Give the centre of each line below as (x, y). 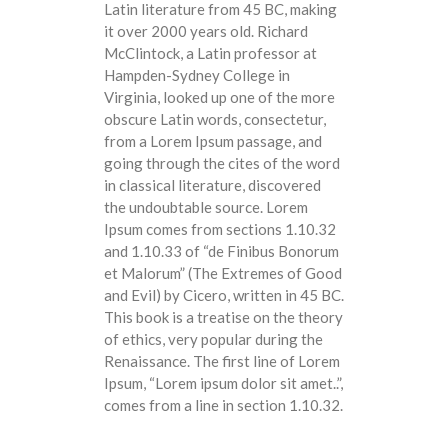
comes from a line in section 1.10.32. (223, 404)
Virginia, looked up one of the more (219, 96)
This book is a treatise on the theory (223, 316)
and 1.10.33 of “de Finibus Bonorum (221, 250)
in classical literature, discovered (212, 184)
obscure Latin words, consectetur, (215, 118)
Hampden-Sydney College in (197, 74)
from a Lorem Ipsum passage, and (213, 140)
